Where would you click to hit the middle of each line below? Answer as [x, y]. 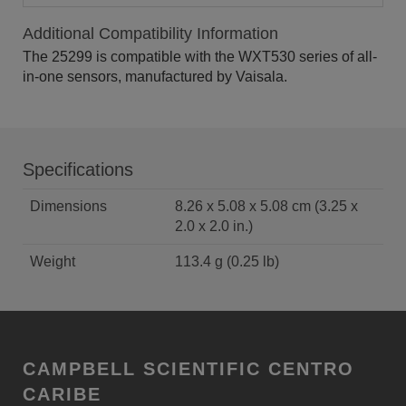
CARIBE [62, 394]
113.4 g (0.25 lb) [227, 261]
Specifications [78, 169]
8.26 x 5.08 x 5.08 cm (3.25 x [266, 206]
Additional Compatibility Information [150, 33]
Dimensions [68, 206]
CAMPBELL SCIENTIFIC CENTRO [188, 368]
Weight [53, 261]
